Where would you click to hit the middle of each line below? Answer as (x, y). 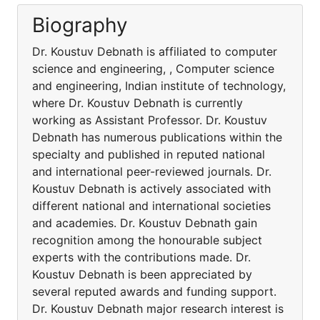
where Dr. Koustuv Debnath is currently (137, 103)
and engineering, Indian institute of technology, (159, 86)
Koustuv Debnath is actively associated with (151, 189)
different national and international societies (151, 206)
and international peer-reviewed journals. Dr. (152, 171)
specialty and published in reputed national (149, 154)
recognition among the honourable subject (147, 240)
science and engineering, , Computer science (153, 69)
